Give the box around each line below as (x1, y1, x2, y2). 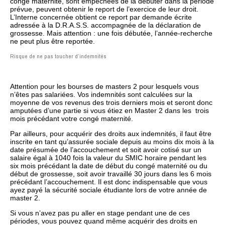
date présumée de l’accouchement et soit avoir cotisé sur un (10, 146, 201, 154)
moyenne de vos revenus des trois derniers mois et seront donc (10, 98, 212, 107)
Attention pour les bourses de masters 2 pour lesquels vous (10, 82, 199, 91)
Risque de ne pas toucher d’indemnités (10, 52, 106, 61)
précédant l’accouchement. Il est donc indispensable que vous (10, 178, 207, 186)
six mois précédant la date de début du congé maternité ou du (10, 162, 207, 170)
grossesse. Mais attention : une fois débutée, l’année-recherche (10, 29, 212, 38)
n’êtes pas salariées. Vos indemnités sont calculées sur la (10, 90, 192, 99)
